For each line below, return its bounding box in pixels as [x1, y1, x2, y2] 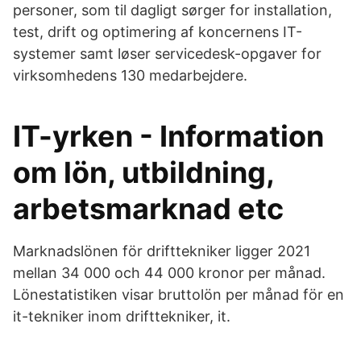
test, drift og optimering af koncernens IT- [13, 23, 302, 40]
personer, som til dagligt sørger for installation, [13, 2, 332, 19]
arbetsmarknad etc [13, 191, 284, 226]
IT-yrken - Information [13, 118, 324, 154]
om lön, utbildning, [13, 155, 274, 190]
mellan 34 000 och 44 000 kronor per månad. [13, 264, 326, 281]
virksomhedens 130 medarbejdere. [13, 67, 247, 84]
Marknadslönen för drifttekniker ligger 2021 [13, 243, 310, 259]
